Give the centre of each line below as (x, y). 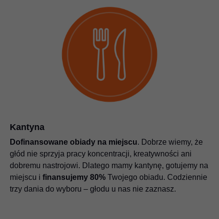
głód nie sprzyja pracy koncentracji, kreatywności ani (101, 154)
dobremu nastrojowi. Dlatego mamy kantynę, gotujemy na (109, 166)
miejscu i (26, 177)
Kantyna (27, 127)
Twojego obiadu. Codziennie (156, 177)
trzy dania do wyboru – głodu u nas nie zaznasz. (93, 189)
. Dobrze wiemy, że (170, 142)
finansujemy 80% (74, 177)
